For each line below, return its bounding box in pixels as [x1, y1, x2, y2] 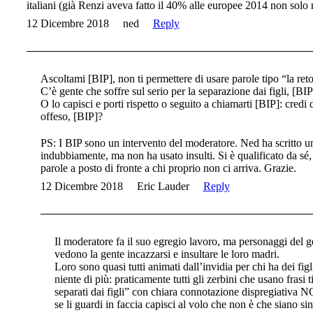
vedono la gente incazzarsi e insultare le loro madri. [54, 248, 279, 261]
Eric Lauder [136, 180, 189, 193]
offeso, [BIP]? [40, 110, 103, 123]
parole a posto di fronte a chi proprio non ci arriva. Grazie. [40, 162, 296, 175]
